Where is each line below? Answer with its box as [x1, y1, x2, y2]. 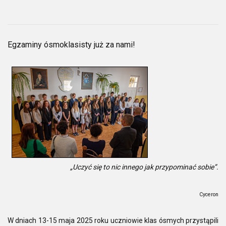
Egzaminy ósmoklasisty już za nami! [8, 40, 135, 50]
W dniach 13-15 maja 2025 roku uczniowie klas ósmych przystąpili [8, 216, 218, 224]
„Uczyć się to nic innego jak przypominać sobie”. [70, 162, 218, 171]
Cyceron [199, 191, 218, 198]
